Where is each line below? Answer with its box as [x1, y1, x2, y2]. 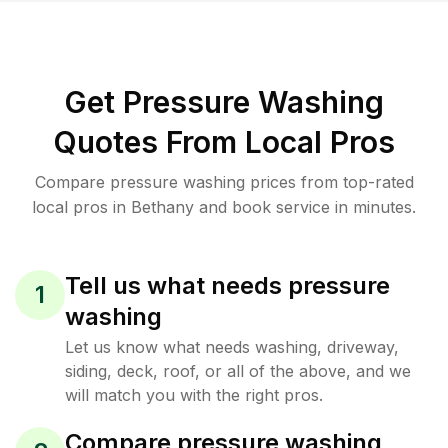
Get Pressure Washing [64, 84, 384, 120]
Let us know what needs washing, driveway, [65, 337, 399, 357]
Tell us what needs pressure [65, 271, 390, 300]
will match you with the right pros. [65, 385, 323, 405]
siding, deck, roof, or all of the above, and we [65, 361, 411, 381]
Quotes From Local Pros [53, 124, 395, 160]
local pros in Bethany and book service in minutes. [32, 197, 416, 217]
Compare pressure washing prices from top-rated [34, 172, 414, 192]
